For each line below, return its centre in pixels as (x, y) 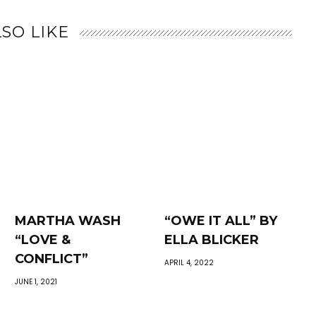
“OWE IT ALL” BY (220, 220)
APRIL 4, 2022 (189, 262)
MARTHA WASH (68, 220)
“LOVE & (43, 239)
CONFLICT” (52, 259)
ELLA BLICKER (211, 239)
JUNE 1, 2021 (36, 281)
